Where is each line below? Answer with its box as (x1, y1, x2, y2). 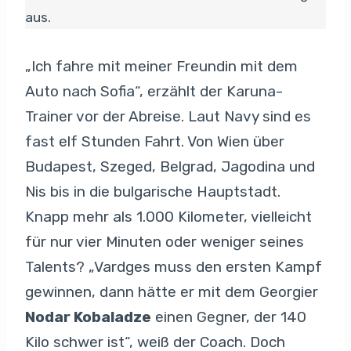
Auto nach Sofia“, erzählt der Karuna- (25, 81, 283, 100)
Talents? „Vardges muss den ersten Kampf (25, 257, 322, 276)
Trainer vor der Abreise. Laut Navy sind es (25, 107, 311, 125)
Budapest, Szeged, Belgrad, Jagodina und (25, 157, 315, 175)
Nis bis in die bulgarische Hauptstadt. (25, 182, 280, 201)
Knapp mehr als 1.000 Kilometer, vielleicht (25, 207, 312, 226)
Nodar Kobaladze (25, 307, 151, 326)
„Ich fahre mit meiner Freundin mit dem (25, 56, 298, 75)
